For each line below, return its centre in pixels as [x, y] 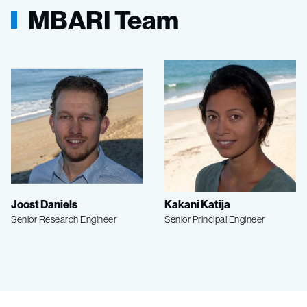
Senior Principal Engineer [215, 219]
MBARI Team [103, 20]
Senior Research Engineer [64, 219]
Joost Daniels [44, 204]
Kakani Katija [197, 204]
